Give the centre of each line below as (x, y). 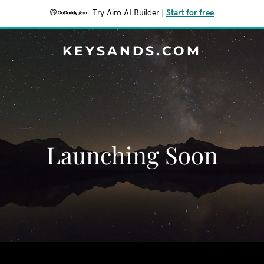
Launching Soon (132, 155)
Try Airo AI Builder (126, 13)
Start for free (190, 13)
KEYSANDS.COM (132, 51)
